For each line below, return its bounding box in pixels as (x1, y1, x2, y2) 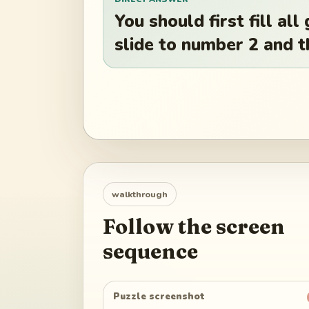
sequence (103, 238, 198, 264)
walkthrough (112, 188, 168, 200)
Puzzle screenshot (113, 290, 206, 303)
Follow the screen (103, 213, 285, 239)
